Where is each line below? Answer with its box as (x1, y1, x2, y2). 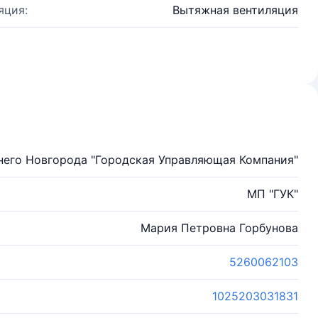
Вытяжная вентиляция (172, 3, 298, 17)
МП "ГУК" (247, 187, 298, 201)
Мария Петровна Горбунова (141, 221, 298, 235)
